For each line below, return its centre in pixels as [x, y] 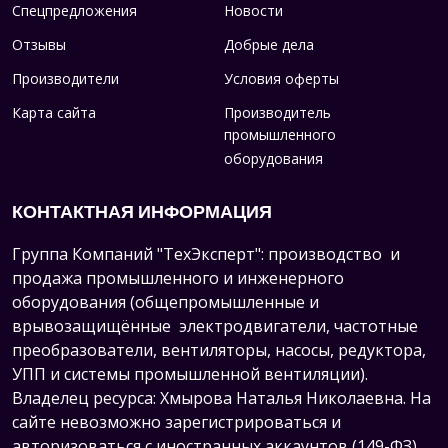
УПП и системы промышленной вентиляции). [190, 373]
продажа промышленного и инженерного [178, 277]
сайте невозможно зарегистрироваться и [176, 421]
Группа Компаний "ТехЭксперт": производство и [206, 253]
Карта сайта [54, 112]
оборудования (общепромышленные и [165, 301]
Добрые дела [269, 44]
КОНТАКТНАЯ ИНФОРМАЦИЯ [142, 211]
